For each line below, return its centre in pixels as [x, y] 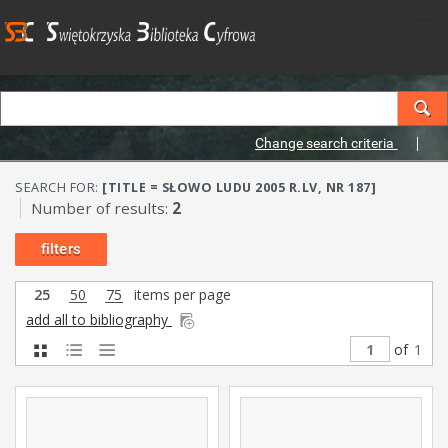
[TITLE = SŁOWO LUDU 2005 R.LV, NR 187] [239, 187]
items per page [180, 294]
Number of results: [101, 208]
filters [61, 249]
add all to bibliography [99, 319]
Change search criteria [326, 143]
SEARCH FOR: [58, 187]
